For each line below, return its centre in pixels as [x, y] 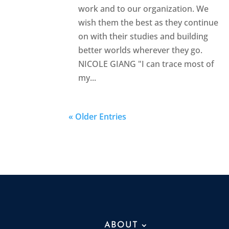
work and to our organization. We [144, 8]
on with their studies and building [143, 36]
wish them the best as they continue [148, 22]
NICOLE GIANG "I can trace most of [146, 64]
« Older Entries [98, 116]
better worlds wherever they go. [141, 50]
